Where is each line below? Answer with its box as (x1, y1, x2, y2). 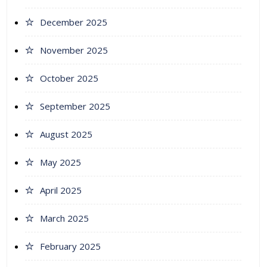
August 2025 (40, 128, 92, 141)
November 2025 (40, 44, 108, 57)
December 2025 (40, 16, 107, 29)
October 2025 (40, 72, 98, 85)
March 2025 (40, 212, 89, 225)
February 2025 (40, 240, 101, 253)
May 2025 (40, 156, 81, 169)
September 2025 (40, 100, 110, 113)
